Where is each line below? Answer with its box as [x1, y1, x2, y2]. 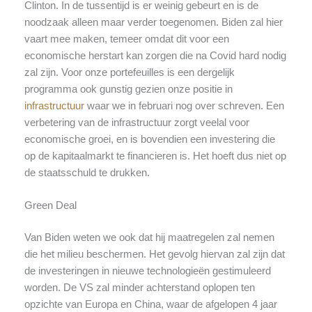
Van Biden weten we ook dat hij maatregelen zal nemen [24, 232, 274, 244]
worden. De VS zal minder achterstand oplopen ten [24, 282, 255, 294]
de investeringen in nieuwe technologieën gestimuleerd [24, 265, 271, 277]
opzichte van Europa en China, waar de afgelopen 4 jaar [24, 299, 277, 311]
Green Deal [24, 200, 77, 212]
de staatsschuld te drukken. [24, 167, 150, 179]
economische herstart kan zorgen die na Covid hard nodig [24, 50, 286, 62]
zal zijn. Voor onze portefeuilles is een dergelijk [24, 67, 235, 79]
